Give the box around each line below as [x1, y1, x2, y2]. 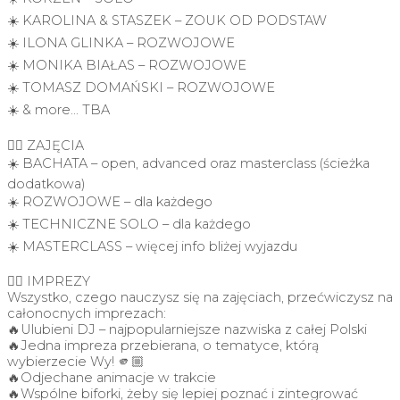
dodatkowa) [7, 175, 86, 192]
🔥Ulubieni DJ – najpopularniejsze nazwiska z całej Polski [7, 321, 367, 338]
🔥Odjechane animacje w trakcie [7, 370, 216, 387]
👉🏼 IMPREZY [7, 273, 90, 290]
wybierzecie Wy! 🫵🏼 [7, 354, 145, 371]
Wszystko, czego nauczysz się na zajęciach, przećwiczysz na [7, 289, 393, 306]
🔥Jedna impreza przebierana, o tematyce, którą [7, 337, 320, 354]
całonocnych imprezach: [7, 305, 166, 322]
